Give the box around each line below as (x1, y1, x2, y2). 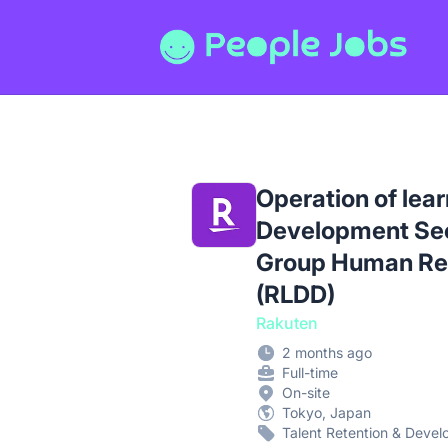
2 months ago (282, 344, 372, 362)
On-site (282, 384, 330, 402)
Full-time (282, 364, 338, 382)
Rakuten (256, 313, 318, 334)
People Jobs (159, 17, 252, 37)
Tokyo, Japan (282, 404, 371, 422)
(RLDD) (256, 280, 335, 310)
